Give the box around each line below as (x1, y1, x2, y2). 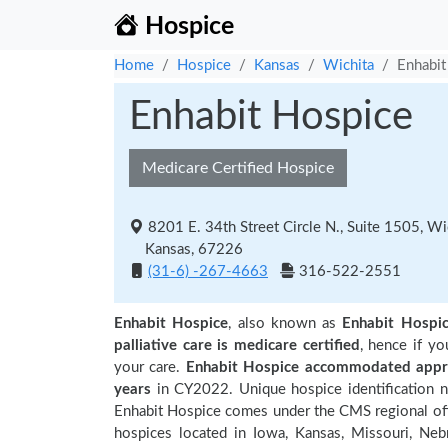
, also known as (228, 316, 343, 331)
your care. (114, 360, 186, 375)
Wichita (323, 58, 374, 73)
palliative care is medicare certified (114, 338, 360, 353)
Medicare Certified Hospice (142, 160, 334, 176)
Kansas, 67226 (129, 242, 243, 257)
